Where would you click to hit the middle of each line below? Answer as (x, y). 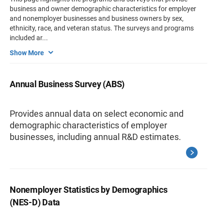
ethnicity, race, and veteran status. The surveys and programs (102, 28)
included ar (26, 38)
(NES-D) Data (35, 202)
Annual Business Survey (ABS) (67, 84)
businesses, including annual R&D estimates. (95, 137)
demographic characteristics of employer (88, 125)
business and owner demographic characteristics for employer (103, 9)
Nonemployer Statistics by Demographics (89, 190)
